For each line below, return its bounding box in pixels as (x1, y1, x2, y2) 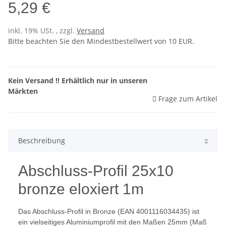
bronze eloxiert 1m (18, 181, 144, 198)
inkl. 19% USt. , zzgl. (8, 26, 77, 36)
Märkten (8, 86, 38, 96)
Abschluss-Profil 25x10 (18, 162, 174, 180)
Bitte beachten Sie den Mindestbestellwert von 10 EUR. (8, 36, 194, 46)
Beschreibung (18, 136, 65, 146)
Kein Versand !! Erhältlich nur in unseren (8, 76, 147, 86)
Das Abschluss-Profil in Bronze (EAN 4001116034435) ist (18, 207, 199, 216)
